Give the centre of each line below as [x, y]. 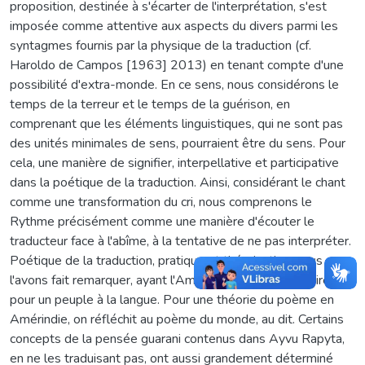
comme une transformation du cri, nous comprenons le [161, 202]
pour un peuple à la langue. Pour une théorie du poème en [172, 299]
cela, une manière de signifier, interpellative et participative [174, 163]
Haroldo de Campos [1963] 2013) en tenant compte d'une [177, 65]
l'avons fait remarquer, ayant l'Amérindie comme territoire [170, 280]
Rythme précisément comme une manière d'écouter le [162, 221]
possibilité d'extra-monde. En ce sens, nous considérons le [174, 84]
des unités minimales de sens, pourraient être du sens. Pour [178, 143]
